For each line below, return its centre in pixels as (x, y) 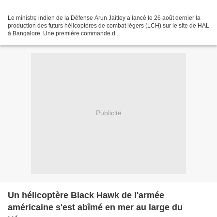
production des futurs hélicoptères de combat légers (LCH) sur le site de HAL (108, 25)
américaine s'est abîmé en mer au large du (95, 207)
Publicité (108, 113)
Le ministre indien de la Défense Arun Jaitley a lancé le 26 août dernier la (104, 18)
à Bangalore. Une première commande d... (64, 33)
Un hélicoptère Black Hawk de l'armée (86, 195)
